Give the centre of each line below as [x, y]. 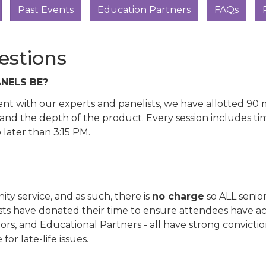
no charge [178, 196]
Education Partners [144, 10]
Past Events [46, 10]
